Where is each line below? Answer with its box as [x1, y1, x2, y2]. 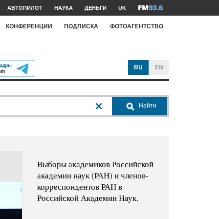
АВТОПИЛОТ [7, 5, 43, 11]
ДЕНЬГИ [85, 5, 107, 11]
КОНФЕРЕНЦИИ [6, 22, 52, 30]
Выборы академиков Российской [37, 158, 153, 170]
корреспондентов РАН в [37, 181, 122, 193]
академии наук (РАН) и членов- [37, 170, 149, 181]
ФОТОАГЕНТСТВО [110, 22, 163, 30]
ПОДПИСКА [64, 22, 98, 30]
